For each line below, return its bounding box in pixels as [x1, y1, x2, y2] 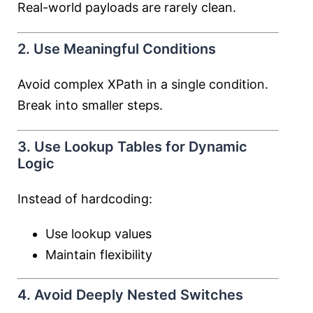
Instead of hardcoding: [17, 191, 152, 206]
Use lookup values [45, 226, 152, 241]
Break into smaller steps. [17, 98, 163, 112]
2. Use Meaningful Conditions [17, 41, 216, 57]
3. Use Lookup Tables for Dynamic [17, 138, 247, 155]
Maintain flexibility [45, 247, 152, 262]
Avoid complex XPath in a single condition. [17, 77, 268, 92]
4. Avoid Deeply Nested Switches [17, 286, 243, 303]
